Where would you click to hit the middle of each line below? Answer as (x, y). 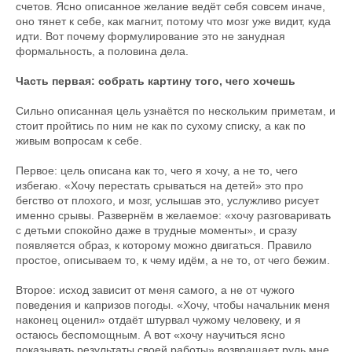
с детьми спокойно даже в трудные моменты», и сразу (156, 230)
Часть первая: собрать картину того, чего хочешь (156, 81)
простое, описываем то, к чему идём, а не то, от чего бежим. (173, 260)
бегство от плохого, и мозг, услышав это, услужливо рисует (167, 200)
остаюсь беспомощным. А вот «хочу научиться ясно (150, 335)
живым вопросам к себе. (79, 141)
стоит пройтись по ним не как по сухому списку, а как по (161, 126)
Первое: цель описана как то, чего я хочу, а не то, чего (157, 170)
